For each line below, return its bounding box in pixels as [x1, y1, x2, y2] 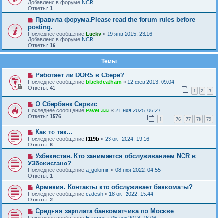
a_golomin [86, 167, 109, 173]
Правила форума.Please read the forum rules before [35, 16, 195, 23]
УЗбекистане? [28, 160, 71, 167]
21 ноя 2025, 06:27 [115, 107, 161, 113]
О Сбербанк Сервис [35, 100, 97, 108]
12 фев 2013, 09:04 [127, 79, 174, 85]
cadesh [86, 191, 103, 197]
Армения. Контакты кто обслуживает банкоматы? [35, 183, 193, 191]
